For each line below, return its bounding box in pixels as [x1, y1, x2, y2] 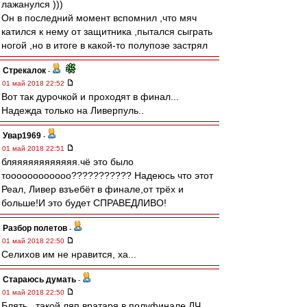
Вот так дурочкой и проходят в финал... [1, 91, 179, 102]
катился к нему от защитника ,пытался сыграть [1, 26, 212, 37]
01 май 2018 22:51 [2, 145, 66, 152]
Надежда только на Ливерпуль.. [1, 105, 144, 116]
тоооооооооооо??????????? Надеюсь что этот [1, 170, 213, 181]
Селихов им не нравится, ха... [1, 249, 136, 260]
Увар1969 [3, 131, 41, 140]
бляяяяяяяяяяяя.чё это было [1, 156, 134, 167]
